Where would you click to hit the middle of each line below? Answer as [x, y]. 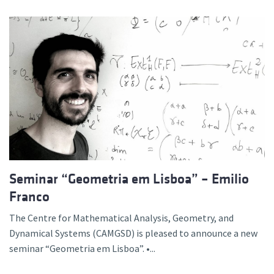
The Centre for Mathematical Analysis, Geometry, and [121, 218]
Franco [29, 197]
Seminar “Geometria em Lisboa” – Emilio [129, 179]
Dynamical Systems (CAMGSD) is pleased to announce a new [133, 233]
